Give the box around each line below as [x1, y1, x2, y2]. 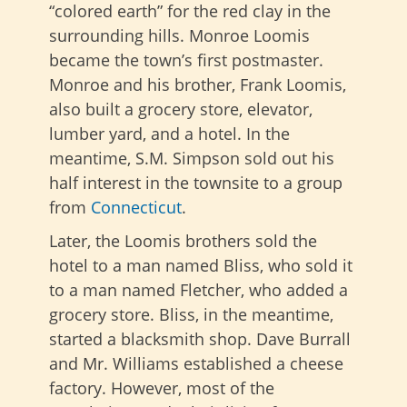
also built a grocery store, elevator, [49, 98, 313, 121]
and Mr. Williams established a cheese [49, 352, 343, 375]
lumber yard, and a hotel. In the [49, 123, 290, 145]
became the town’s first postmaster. [49, 49, 323, 72]
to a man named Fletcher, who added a [49, 279, 348, 302]
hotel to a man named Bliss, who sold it [49, 254, 352, 277]
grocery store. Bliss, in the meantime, [49, 303, 333, 326]
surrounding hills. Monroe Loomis [49, 25, 310, 47]
